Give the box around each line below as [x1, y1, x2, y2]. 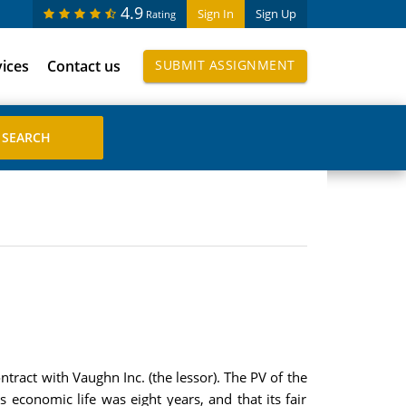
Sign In [197, 5, 234, 22]
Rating [145, 7, 176, 21]
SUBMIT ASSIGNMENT [155, 56, 295, 73]
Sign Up [255, 5, 296, 22]
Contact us [47, 56, 121, 76]
